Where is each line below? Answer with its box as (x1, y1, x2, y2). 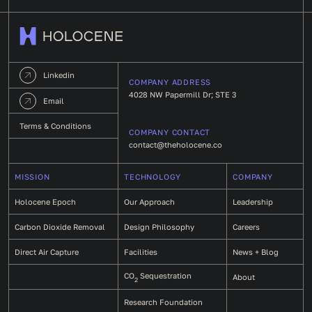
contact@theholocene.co (129, 139, 223, 149)
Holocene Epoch (15, 197, 76, 206)
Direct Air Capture (15, 247, 79, 256)
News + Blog (233, 247, 279, 256)
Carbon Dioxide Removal (15, 222, 105, 231)
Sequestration (138, 271, 192, 281)
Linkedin (43, 70, 75, 79)
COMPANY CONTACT (129, 127, 211, 136)
